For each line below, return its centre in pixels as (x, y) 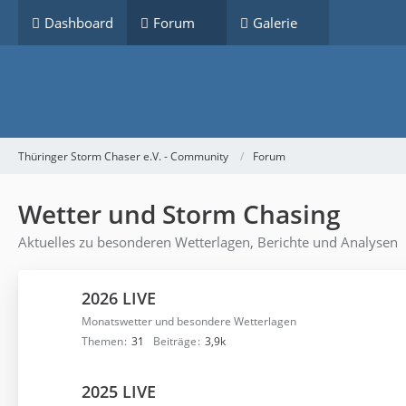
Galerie (275, 22)
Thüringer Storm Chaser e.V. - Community (123, 156)
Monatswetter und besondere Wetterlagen (189, 321)
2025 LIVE (119, 391)
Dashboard (79, 22)
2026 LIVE (119, 298)
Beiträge (175, 341)
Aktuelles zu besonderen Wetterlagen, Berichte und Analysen (208, 242)
